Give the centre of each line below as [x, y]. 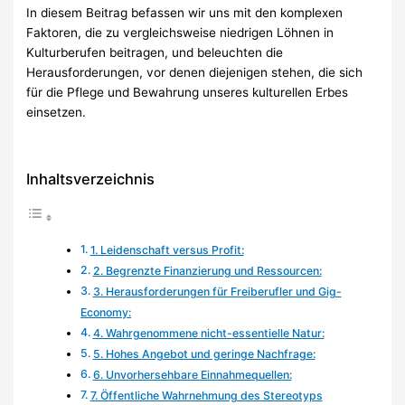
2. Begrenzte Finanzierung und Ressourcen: [207, 271]
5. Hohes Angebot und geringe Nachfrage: [204, 354]
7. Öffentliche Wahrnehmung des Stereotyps [206, 396]
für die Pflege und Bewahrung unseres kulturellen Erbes [188, 93]
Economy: [106, 313]
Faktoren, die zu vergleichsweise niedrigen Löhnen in [180, 33]
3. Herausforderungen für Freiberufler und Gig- [217, 292]
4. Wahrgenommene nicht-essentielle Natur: [208, 334]
